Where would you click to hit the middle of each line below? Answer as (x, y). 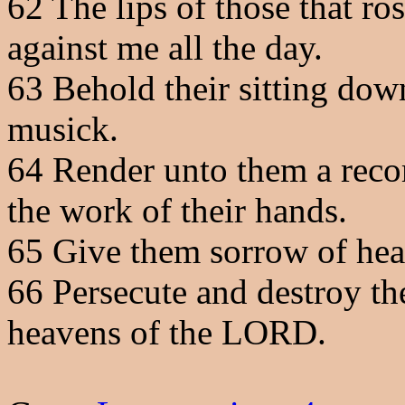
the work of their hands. (177, 210)
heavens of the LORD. (167, 332)
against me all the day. (165, 47)
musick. (63, 129)
